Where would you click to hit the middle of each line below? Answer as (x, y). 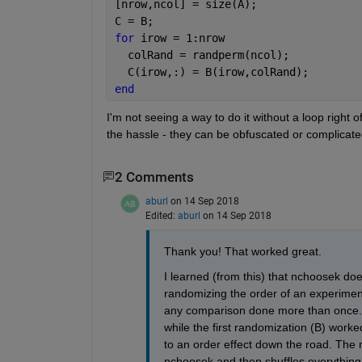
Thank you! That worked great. (242, 251)
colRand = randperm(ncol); (202, 55)
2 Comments (154, 177)
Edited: (161, 215)
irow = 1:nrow (182, 38)
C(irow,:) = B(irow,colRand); (211, 72)
